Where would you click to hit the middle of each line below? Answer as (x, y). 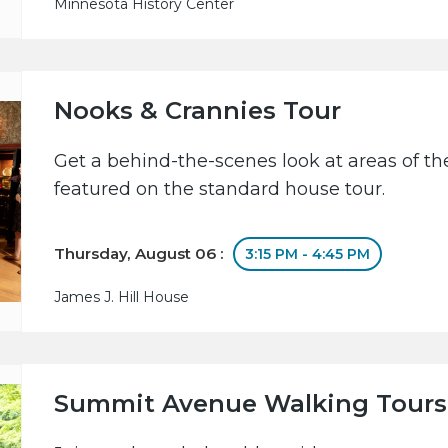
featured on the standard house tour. (220, 189)
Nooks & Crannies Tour (198, 111)
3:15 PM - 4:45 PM (308, 254)
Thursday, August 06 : (141, 254)
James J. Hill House (122, 297)
